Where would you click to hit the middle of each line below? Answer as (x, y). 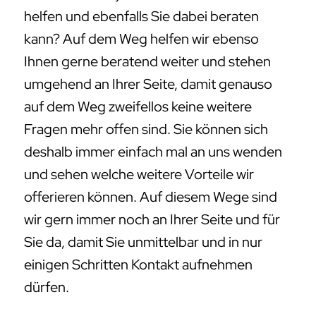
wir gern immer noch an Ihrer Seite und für (152, 220)
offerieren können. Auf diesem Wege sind (151, 197)
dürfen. (47, 287)
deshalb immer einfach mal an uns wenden (153, 152)
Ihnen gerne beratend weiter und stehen (147, 62)
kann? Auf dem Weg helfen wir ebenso (141, 39)
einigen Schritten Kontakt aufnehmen (138, 265)
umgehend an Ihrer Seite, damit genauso (148, 84)
